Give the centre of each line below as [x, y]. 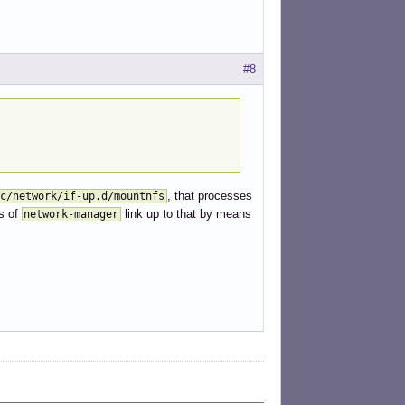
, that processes [209, 196]
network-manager [71, 215]
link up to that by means [187, 214]
